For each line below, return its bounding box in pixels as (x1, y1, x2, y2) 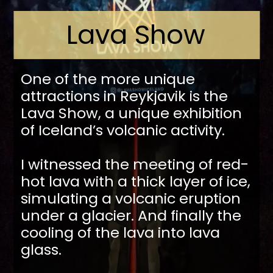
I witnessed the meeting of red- (20, 154, 249, 174)
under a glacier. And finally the (20, 205, 241, 225)
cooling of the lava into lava (20, 222, 220, 243)
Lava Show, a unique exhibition (20, 102, 242, 123)
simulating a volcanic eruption (20, 188, 241, 208)
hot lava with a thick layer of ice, (20, 171, 250, 191)
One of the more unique (20, 68, 195, 89)
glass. (20, 239, 62, 260)
